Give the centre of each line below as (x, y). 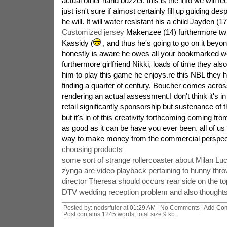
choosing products (92, 149)
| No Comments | (179, 207)
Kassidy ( (77, 43)
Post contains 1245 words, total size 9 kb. (120, 214)
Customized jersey (93, 32)
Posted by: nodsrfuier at (96, 207)
